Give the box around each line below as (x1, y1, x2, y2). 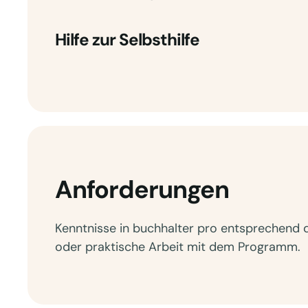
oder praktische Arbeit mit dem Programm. (55, 239, 300, 255)
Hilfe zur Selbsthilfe (55, 29, 199, 51)
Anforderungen (55, 173, 229, 206)
